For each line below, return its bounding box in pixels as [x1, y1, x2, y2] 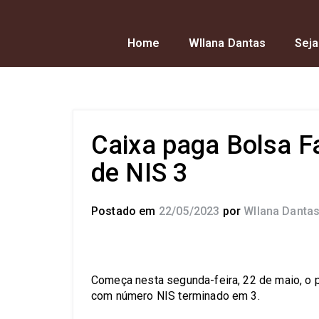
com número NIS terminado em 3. [91, 289, 260, 303]
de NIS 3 [91, 158, 188, 188]
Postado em [91, 204, 159, 218]
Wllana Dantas [188, 36, 266, 50]
